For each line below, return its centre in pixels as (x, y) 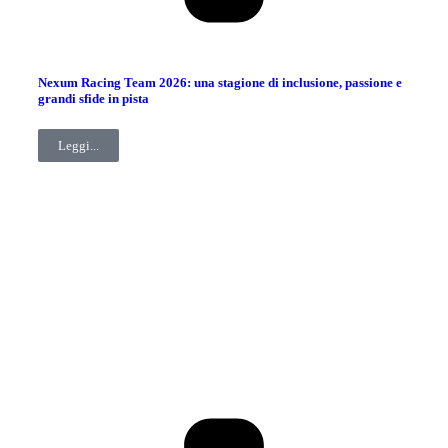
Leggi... (78, 146)
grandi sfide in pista (93, 99)
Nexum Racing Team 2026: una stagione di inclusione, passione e (220, 83)
